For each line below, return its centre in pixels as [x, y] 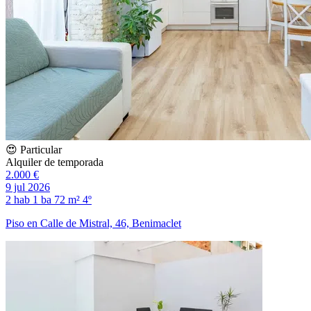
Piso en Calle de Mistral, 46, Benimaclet [93, 223]
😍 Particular [34, 149]
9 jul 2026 [28, 187]
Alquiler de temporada [54, 162]
